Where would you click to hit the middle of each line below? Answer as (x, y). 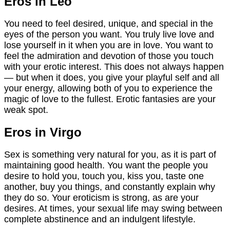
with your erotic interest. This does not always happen (114, 67)
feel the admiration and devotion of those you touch (109, 56)
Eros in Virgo (43, 132)
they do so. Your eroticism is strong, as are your (101, 197)
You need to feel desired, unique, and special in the (109, 24)
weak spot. (26, 110)
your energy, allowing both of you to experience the (108, 89)
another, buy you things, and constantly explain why (110, 187)
